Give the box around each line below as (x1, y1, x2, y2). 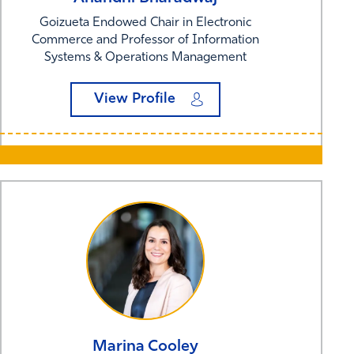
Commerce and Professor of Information (32, 33, 259, 47)
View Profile (93, 91, 175, 107)
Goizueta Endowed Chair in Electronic (40, 16, 251, 29)
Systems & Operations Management (44, 51, 247, 64)
